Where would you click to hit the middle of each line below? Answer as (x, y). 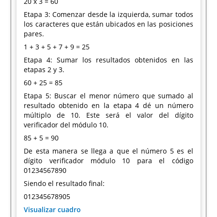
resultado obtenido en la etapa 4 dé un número (108, 105)
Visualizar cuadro (53, 209)
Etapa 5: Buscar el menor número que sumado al (108, 96)
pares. (34, 34)
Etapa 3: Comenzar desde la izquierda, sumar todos (108, 14)
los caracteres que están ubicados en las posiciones (108, 24)
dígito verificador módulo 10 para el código (108, 161)
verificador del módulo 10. (66, 125)
